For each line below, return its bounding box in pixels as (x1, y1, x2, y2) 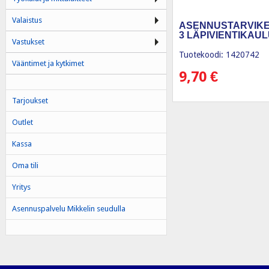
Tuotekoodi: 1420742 (178, 50, 259, 60)
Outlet (11, 118, 33, 127)
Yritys (11, 183, 31, 192)
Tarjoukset (11, 96, 48, 105)
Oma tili (11, 161, 38, 170)
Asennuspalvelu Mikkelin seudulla (11, 204, 125, 213)
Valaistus (11, 16, 42, 25)
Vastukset (11, 37, 44, 46)
